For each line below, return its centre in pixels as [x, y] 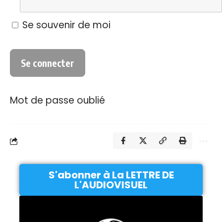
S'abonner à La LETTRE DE [111, 175]
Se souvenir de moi [65, 25]
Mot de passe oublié [57, 101]
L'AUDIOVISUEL [111, 185]
